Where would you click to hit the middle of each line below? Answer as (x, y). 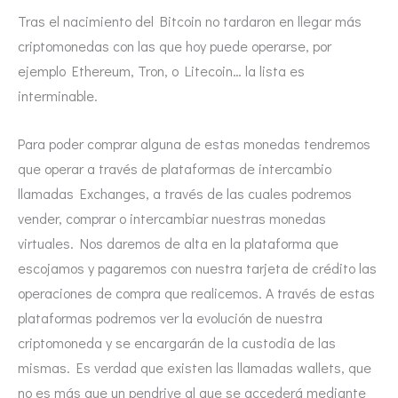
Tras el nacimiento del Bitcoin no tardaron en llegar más (190, 21)
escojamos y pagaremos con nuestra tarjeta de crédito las (197, 267)
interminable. (58, 96)
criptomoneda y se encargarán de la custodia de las (177, 342)
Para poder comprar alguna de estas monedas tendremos (194, 143)
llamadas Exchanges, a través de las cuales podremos (185, 193)
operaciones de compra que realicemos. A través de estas (196, 292)
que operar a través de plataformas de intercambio (175, 168)
